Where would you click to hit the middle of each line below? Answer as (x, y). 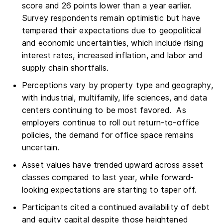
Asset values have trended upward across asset (113, 165)
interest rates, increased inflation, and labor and (112, 55)
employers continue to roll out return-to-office (111, 122)
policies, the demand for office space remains (108, 135)
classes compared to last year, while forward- (108, 177)
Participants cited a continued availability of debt (116, 207)
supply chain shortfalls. (65, 67)
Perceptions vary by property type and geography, (117, 85)
